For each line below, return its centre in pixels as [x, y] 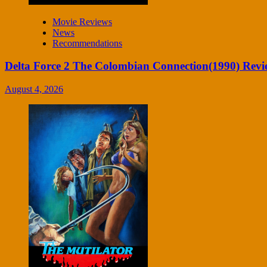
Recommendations [87, 43]
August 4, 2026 [34, 89]
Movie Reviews [82, 21]
